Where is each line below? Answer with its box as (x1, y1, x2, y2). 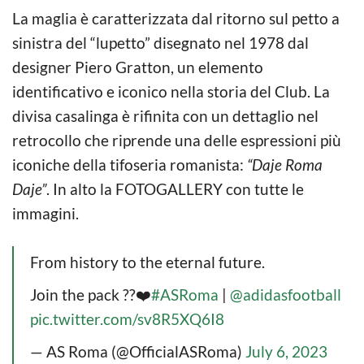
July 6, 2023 (245, 341, 327, 361)
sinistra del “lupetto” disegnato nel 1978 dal (12, 32, 309, 52)
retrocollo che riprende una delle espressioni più (12, 130, 341, 149)
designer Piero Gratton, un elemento (12, 57, 263, 76)
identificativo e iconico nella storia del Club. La (12, 81, 330, 101)
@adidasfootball (230, 284, 341, 304)
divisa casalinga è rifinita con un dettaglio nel (12, 106, 318, 125)
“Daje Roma (247, 154, 323, 174)
